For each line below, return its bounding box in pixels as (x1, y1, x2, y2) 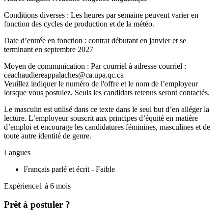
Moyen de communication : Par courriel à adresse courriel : (4, 61, 186, 70)
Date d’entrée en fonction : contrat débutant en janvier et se (4, 36, 186, 45)
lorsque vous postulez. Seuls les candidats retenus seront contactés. (4, 88, 212, 97)
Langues (4, 148, 30, 157)
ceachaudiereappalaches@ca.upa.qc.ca (4, 70, 124, 79)
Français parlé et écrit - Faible (24, 165, 115, 173)
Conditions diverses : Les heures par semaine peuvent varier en (4, 10, 198, 19)
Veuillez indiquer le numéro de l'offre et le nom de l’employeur (4, 79, 198, 88)
